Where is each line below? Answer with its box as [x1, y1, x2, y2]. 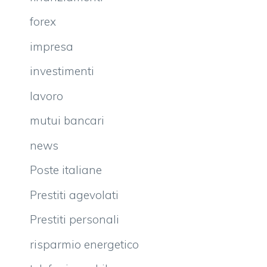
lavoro [30, 88, 63, 103]
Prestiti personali [30, 212, 119, 227]
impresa [30, 39, 73, 54]
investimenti [30, 64, 94, 79]
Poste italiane [30, 163, 102, 178]
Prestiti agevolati [30, 187, 119, 202]
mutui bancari [30, 113, 104, 128]
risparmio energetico [30, 237, 139, 252]
